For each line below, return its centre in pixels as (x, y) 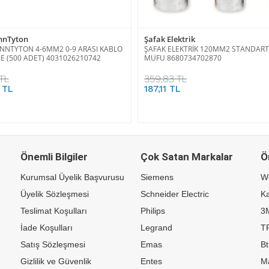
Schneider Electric (175, 194)
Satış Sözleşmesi (53, 244)
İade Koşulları (47, 227)
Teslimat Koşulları (54, 210)
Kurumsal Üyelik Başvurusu (72, 177)
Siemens (157, 177)
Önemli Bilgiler (54, 156)
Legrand (156, 227)
